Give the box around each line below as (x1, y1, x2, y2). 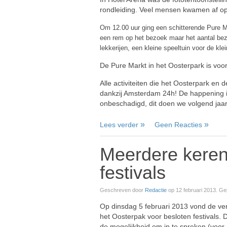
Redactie (145, 187, 167, 193)
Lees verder (100, 121, 138, 129)
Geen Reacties (155, 121, 202, 129)
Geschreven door (100, 187, 145, 193)
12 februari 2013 (176, 187, 216, 193)
